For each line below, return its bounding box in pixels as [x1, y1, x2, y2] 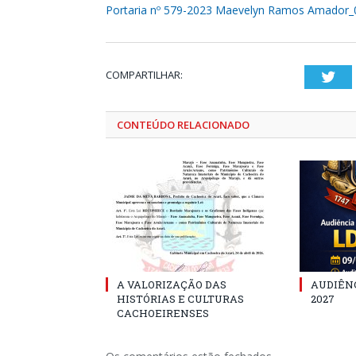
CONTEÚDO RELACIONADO [117, 118, 250, 132]
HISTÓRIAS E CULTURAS [117, 292, 244, 306]
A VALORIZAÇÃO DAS [117, 277, 226, 292]
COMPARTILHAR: [106, 68, 183, 82]
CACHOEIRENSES [117, 306, 209, 320]
